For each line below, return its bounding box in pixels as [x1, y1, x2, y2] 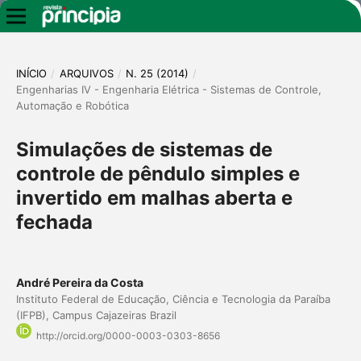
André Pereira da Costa [15, 275, 143, 289]
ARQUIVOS [59, 66, 114, 80]
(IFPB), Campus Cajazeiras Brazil [15, 308, 176, 322]
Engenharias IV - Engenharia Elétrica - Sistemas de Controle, [15, 82, 322, 96]
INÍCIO [15, 66, 47, 80]
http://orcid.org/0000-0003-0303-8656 [35, 330, 220, 342]
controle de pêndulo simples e [15, 161, 300, 185]
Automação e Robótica [15, 98, 129, 112]
